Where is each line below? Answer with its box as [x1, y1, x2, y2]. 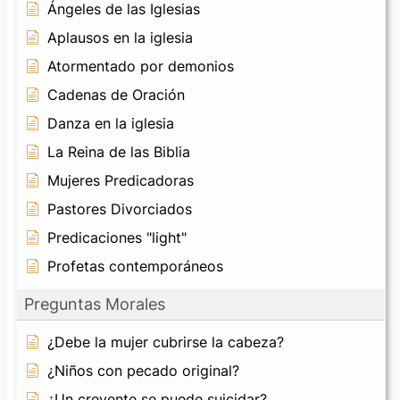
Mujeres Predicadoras [47, 171, 194, 189]
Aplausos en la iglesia [47, 28, 193, 46]
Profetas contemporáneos [47, 256, 223, 275]
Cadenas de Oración [47, 85, 185, 104]
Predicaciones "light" [47, 228, 187, 246]
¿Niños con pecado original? [47, 361, 239, 379]
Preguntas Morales [24, 294, 165, 313]
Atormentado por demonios [47, 56, 234, 75]
